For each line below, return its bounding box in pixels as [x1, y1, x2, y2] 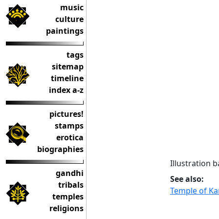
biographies [37, 144, 84, 154]
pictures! [49, 109, 84, 119]
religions [49, 203, 84, 214]
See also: [170, 174, 204, 185]
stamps [55, 120, 84, 131]
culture [55, 14, 84, 24]
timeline [51, 73, 84, 84]
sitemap [52, 61, 84, 72]
